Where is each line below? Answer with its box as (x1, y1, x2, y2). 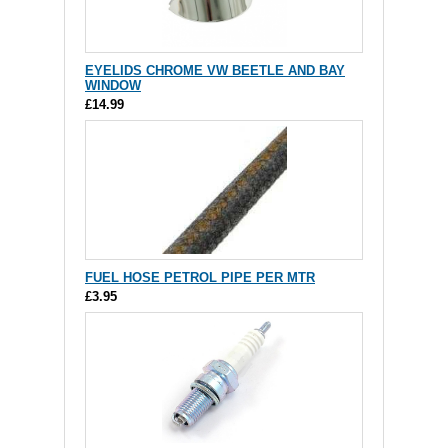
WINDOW (85, 78, 141, 93)
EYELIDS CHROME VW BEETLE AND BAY (85, 63, 345, 78)
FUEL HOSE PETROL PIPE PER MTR (85, 270, 315, 286)
